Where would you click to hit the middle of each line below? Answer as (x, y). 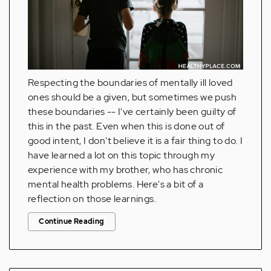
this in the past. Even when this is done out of (126, 126)
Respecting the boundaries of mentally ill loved (130, 82)
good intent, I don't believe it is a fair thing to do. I (135, 140)
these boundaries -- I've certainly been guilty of (132, 111)
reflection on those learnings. (92, 198)
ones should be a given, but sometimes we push (132, 97)
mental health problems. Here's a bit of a (116, 184)
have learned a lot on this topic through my (122, 155)
